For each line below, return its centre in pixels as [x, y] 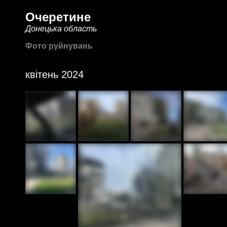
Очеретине [58, 17]
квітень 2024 [54, 74]
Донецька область [61, 29]
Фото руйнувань [59, 46]
